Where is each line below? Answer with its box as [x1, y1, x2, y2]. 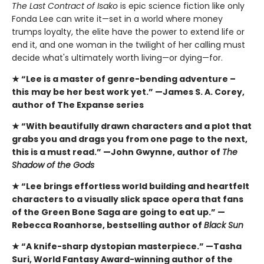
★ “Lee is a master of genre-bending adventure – [12, 72, 236, 85]
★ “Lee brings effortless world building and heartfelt [12, 180, 249, 192]
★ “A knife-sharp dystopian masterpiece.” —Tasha [12, 240, 242, 252]
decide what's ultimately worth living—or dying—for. [12, 51, 223, 64]
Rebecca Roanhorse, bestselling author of [12, 219, 204, 231]
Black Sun [204, 219, 243, 231]
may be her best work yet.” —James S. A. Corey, [31, 85, 245, 98]
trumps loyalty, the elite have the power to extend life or [12, 25, 245, 38]
